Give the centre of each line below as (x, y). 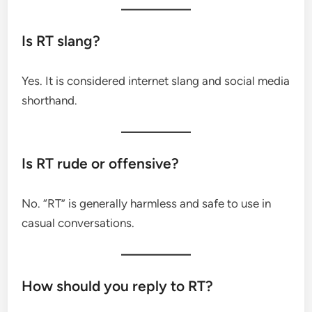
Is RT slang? (61, 41)
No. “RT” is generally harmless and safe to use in (147, 204)
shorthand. (50, 101)
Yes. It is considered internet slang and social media (156, 81)
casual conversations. (78, 223)
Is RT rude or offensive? (101, 164)
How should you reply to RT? (118, 286)
